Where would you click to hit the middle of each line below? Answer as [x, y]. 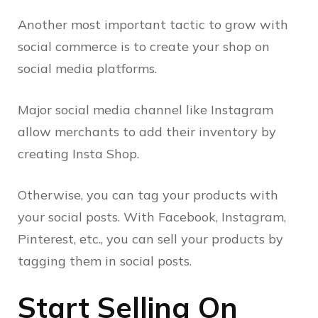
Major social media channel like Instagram [146, 110]
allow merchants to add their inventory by [147, 132]
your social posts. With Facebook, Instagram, [152, 217]
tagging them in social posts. [106, 261]
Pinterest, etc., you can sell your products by [150, 239]
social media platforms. [89, 69]
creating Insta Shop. [78, 154]
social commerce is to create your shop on [144, 47]
